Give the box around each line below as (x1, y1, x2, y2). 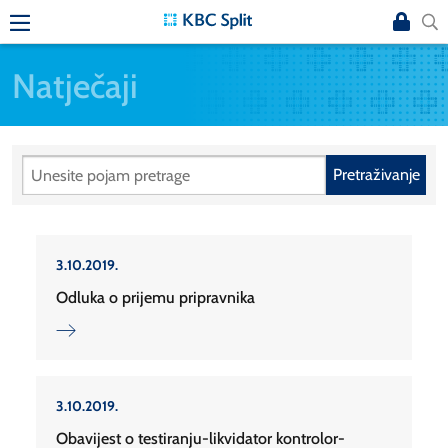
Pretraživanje (332, 165, 420, 185)
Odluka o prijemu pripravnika (56, 288, 255, 308)
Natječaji (12, 64, 138, 106)
